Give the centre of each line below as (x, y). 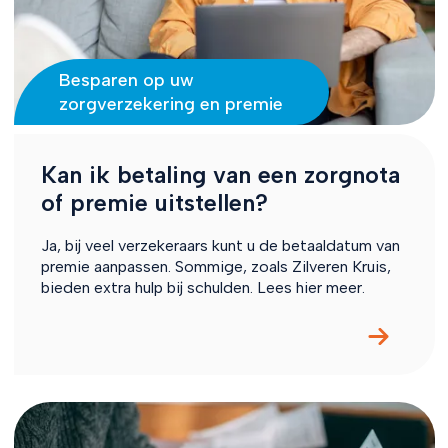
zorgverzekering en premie (170, 104)
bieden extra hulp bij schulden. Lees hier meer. (202, 288)
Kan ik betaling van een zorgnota (220, 175)
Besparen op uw (126, 80)
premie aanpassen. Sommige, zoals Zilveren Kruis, (215, 267)
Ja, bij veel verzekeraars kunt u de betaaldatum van (220, 246)
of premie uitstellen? (154, 203)
